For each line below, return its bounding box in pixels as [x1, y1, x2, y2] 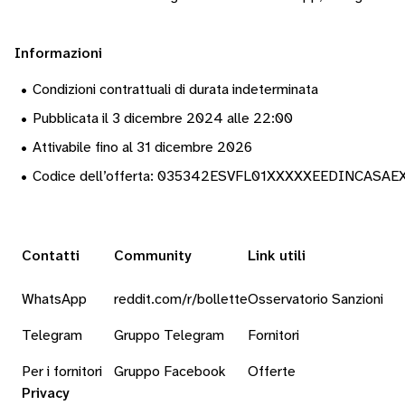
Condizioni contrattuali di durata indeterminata [33, 82, 318, 98]
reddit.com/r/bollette [114, 292, 248, 307]
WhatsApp [22, 292, 87, 307]
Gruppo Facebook [114, 364, 226, 380]
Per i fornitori [22, 364, 102, 380]
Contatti [22, 249, 80, 264]
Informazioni [14, 46, 102, 61]
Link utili [248, 249, 306, 264]
